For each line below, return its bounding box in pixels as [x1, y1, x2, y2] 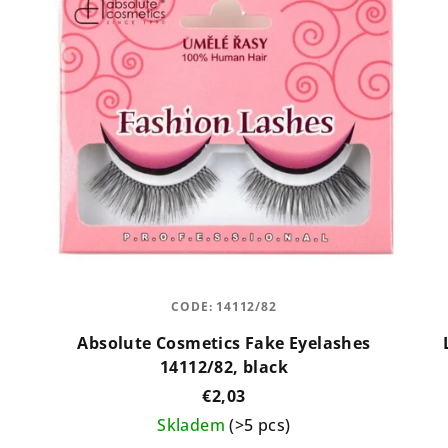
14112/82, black [159, 355, 288, 378]
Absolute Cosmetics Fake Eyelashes [77, 331, 371, 354]
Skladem [157, 413, 230, 436]
